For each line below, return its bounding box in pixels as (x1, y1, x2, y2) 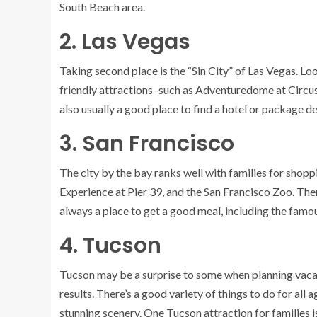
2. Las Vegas (59, 27, 190, 57)
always (59, 204, 95, 217)
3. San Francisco (59, 129, 234, 158)
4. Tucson (59, 231, 161, 260)
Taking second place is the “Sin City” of (59, 64, 248, 77)
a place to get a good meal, (95, 204, 223, 217)
